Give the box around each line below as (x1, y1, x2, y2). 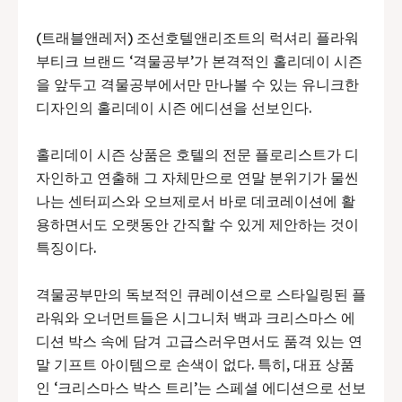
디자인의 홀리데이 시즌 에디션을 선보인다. (36, 99, 311, 118)
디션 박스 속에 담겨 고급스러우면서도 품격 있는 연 (36, 332, 363, 351)
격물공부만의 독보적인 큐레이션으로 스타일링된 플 (36, 285, 366, 304)
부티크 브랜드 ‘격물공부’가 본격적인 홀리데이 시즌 (36, 52, 363, 71)
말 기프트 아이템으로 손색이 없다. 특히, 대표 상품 (36, 355, 354, 374)
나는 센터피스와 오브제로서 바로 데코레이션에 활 (36, 192, 355, 211)
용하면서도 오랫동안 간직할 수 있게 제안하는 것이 (36, 215, 359, 234)
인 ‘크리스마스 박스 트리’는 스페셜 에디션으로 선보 (36, 379, 366, 398)
